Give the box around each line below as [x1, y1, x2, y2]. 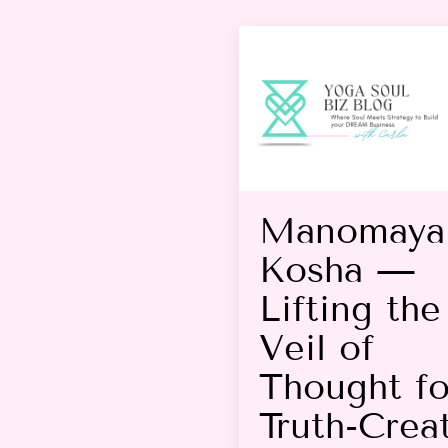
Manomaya [259, 208, 446, 252]
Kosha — [259, 247, 417, 291]
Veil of [259, 325, 375, 369]
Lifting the [259, 286, 442, 330]
